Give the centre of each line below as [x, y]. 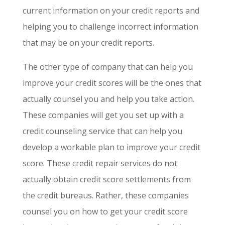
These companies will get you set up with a [103, 115]
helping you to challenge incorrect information [110, 26]
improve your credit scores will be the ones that [112, 83]
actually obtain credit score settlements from [106, 179]
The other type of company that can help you [107, 67]
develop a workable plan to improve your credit [111, 147]
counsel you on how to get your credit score [105, 211]
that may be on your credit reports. [88, 42]
